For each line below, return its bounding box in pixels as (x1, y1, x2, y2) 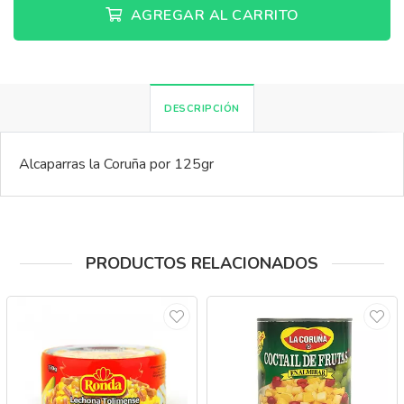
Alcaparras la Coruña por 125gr (19, 154, 214, 174)
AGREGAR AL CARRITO (126, 5, 299, 25)
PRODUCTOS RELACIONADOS (86, 252, 318, 274)
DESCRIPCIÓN (164, 102, 240, 115)
